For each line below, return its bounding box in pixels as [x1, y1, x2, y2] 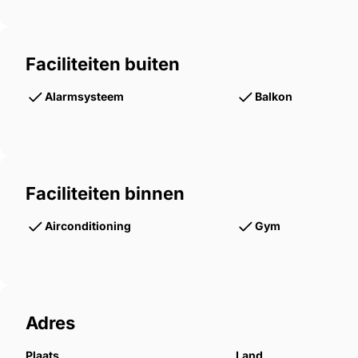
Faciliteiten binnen [26, 183, 185, 205]
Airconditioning [45, 219, 131, 233]
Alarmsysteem [45, 89, 124, 104]
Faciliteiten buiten [26, 54, 180, 75]
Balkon [255, 89, 293, 104]
